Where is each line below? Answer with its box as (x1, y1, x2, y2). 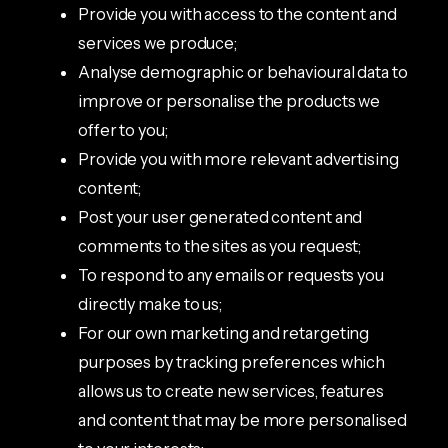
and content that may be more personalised (78, 409, 407, 430)
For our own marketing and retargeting (78, 322, 370, 343)
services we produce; (78, 32, 237, 53)
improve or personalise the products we (78, 90, 381, 111)
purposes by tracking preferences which (78, 351, 386, 372)
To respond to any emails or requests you (78, 264, 384, 285)
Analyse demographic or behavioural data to (78, 61, 408, 82)
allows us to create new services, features (78, 380, 384, 401)
